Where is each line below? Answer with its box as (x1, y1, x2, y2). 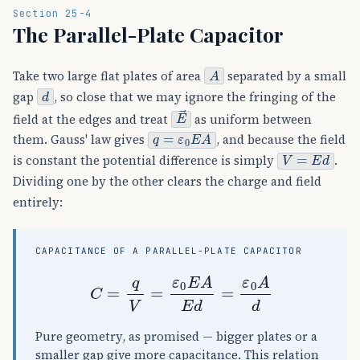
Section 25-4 (13, 6, 92, 19)
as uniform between (191, 110, 313, 128)
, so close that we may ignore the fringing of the (53, 88, 336, 105)
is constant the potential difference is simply (13, 152, 277, 170)
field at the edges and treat (13, 110, 171, 128)
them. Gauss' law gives (13, 131, 148, 149)
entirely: (13, 194, 63, 211)
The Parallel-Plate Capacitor (13, 20, 284, 47)
